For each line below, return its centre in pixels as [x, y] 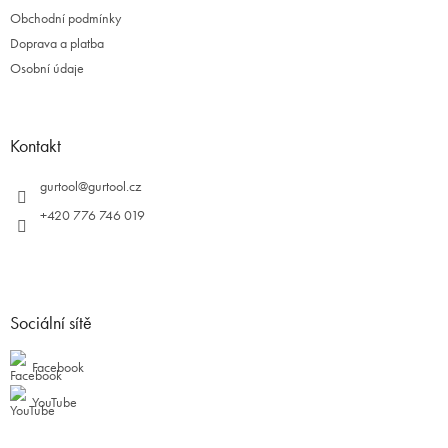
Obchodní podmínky [65, 18]
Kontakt [35, 146]
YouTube [54, 402]
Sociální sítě [51, 323]
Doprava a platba [57, 43]
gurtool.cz [114, 186]
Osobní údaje [47, 68]
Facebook [58, 367]
